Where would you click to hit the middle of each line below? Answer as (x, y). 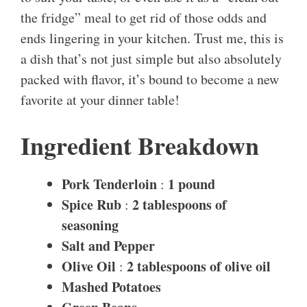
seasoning (90, 225)
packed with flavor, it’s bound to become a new (150, 79)
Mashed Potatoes (111, 287)
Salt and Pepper (108, 246)
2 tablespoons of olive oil (199, 267)
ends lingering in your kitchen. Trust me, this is (152, 38)
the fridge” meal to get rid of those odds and (144, 18)
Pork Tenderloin (109, 184)
